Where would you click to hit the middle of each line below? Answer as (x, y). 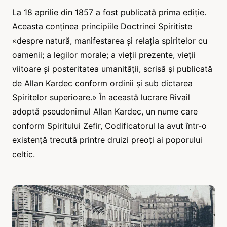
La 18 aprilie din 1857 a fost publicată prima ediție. (109, 12)
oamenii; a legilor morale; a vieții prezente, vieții (104, 54)
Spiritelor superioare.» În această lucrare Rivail (101, 97)
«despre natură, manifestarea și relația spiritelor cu (110, 40)
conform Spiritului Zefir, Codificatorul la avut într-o (109, 125)
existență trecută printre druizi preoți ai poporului (107, 140)
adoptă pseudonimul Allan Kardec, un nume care (105, 111)
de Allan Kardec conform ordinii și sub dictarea (102, 83)
